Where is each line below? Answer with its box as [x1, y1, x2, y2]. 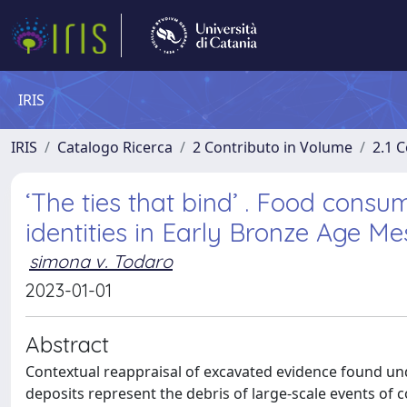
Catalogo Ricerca [57, 137, 173, 157]
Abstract [25, 331, 109, 358]
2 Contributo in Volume [193, 137, 352, 157]
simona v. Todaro [29, 250, 173, 273]
